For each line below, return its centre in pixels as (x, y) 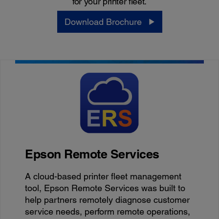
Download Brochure (103, 22)
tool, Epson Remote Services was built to (105, 188)
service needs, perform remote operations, (108, 211)
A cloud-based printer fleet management (103, 176)
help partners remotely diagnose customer (108, 199)
